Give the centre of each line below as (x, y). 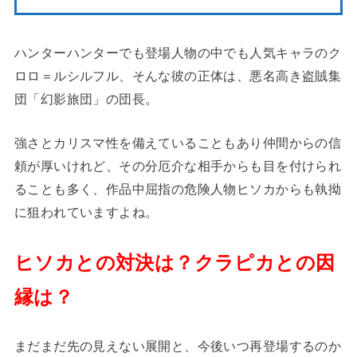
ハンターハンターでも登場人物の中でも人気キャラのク (178, 52)
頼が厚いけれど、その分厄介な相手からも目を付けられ (178, 166)
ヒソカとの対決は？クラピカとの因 (175, 262)
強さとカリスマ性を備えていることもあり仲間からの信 (178, 143)
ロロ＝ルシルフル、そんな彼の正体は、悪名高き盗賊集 (178, 75)
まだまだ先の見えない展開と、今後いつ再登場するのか (178, 345)
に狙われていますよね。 (86, 212)
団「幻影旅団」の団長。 (86, 98)
